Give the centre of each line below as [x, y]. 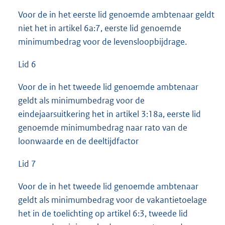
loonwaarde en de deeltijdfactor [78, 141]
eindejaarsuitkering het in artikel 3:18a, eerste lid [109, 114]
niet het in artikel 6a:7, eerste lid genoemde [100, 28]
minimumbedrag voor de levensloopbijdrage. [102, 42]
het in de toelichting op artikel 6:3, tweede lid [103, 214]
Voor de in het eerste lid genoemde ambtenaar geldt [116, 15]
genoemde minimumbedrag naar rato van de [103, 128]
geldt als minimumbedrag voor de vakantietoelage [113, 200]
